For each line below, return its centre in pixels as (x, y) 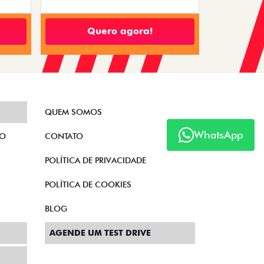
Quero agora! (120, 31)
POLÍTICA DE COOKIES (88, 184)
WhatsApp (218, 135)
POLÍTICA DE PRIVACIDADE (95, 160)
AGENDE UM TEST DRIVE (100, 233)
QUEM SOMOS (73, 112)
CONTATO (64, 136)
